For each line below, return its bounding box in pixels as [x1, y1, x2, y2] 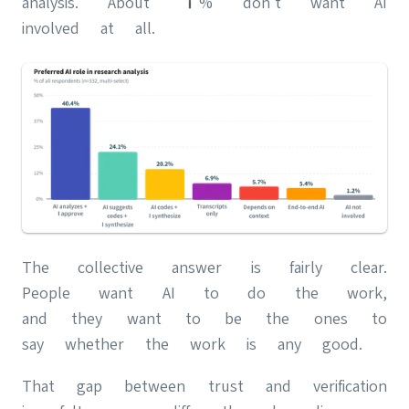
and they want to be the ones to [22, 308, 387, 328]
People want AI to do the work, [22, 282, 387, 302]
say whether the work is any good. [22, 333, 362, 353]
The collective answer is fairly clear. [22, 257, 387, 277]
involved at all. [22, 17, 155, 37]
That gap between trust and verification [22, 375, 387, 395]
